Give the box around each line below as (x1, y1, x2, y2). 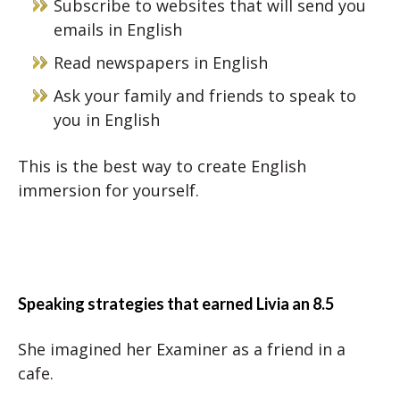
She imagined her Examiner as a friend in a (18, 338, 346, 360)
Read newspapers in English (54, 52, 268, 73)
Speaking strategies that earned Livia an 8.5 (18, 294, 334, 313)
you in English (54, 109, 160, 130)
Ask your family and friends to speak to (54, 85, 356, 106)
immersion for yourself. (18, 179, 199, 201)
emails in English (54, 19, 182, 40)
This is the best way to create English (18, 155, 306, 177)
